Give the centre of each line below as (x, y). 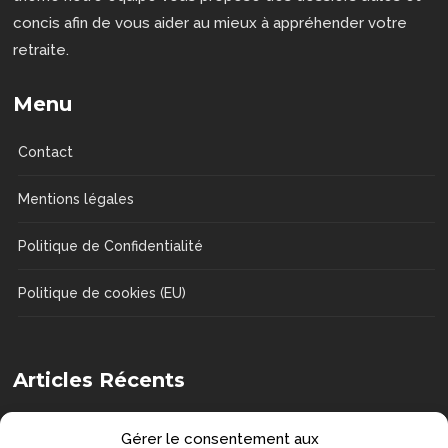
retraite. (41, 49)
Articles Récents (99, 379)
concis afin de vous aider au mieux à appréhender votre (210, 22)
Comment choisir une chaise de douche (262, 426)
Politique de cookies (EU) (102, 292)
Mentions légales (76, 198)
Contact (46, 151)
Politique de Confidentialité (111, 245)
